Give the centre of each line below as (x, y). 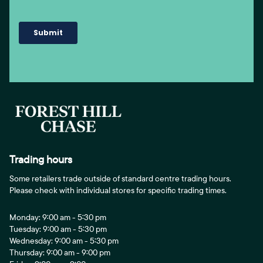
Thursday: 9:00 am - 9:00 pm (60, 252)
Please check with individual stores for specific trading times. (118, 190)
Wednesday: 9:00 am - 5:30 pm (64, 240)
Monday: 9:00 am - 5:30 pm (58, 217)
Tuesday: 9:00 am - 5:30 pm (58, 229)
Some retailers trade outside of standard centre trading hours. (120, 178)
